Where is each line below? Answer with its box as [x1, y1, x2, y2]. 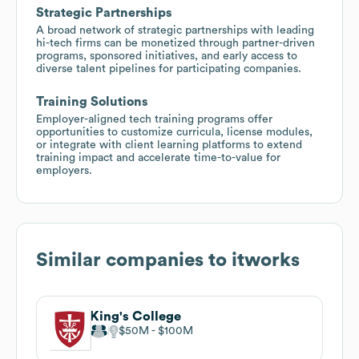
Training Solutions [36, 95, 147, 108]
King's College [90, 309, 181, 323]
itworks [232, 250, 300, 270]
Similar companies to [36, 250, 232, 270]
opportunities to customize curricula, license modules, [36, 126, 313, 138]
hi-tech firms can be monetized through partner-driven [36, 37, 315, 49]
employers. [36, 164, 92, 176]
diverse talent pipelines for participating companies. [36, 63, 301, 75]
